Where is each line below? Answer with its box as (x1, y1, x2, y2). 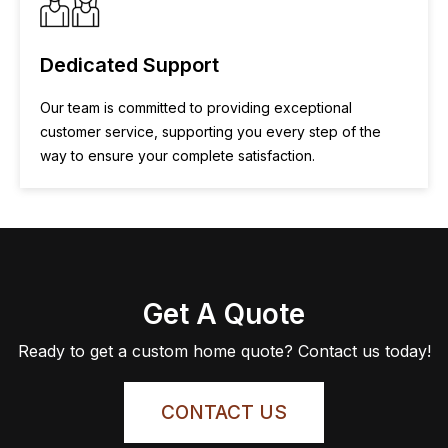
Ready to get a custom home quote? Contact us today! (17, 341, 431, 361)
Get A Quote (143, 297, 305, 331)
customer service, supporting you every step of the (40, 123, 381, 140)
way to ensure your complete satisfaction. (40, 147, 315, 164)
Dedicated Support (40, 53, 219, 77)
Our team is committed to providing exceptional (40, 99, 352, 116)
